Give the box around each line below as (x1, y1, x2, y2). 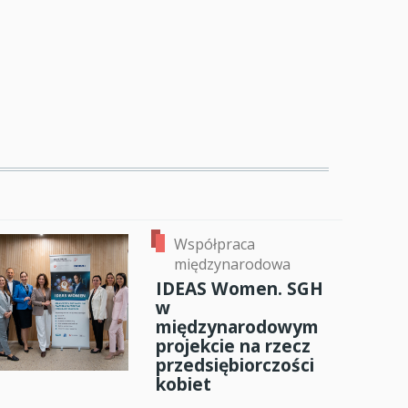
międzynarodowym (155, 314, 319, 340)
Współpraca (173, 234, 255, 255)
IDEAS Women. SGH (155, 276, 323, 301)
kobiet (155, 372, 211, 397)
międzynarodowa (173, 254, 291, 275)
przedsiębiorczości (155, 352, 314, 378)
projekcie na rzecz (155, 333, 311, 359)
